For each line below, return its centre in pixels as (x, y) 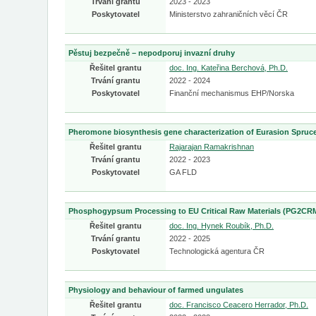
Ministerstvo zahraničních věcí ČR (229, 14)
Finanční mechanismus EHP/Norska (232, 93)
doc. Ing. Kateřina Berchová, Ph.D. (229, 68)
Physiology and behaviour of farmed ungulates (156, 290)
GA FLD (183, 172)
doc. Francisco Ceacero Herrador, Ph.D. (239, 305)
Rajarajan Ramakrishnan (212, 147)
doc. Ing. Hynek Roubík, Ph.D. (221, 226)
